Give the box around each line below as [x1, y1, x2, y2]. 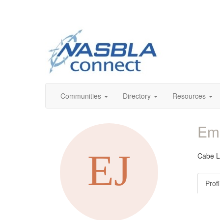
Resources [172, 91, 206, 101]
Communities [60, 91, 101, 101]
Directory [123, 91, 151, 101]
